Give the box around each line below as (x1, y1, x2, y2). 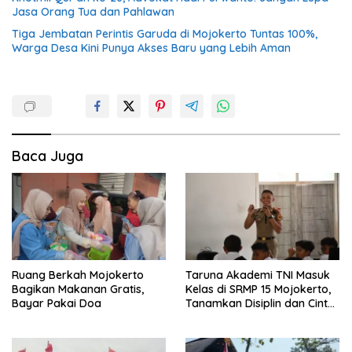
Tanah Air (185, 310, 236, 324)
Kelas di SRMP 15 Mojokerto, (185, 281, 331, 296)
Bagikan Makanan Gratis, (12, 281, 144, 296)
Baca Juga (12, 147, 83, 166)
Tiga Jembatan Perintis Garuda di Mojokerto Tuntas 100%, (12, 27, 317, 42)
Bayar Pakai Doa (12, 295, 101, 310)
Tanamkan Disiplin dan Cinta (185, 295, 335, 310)
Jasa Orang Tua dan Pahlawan (12, 5, 174, 20)
